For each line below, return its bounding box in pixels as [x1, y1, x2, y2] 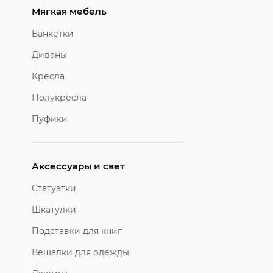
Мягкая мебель [32, 5, 107, 17]
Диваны [32, 49, 67, 60]
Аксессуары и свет [32, 160, 125, 172]
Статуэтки [32, 182, 76, 194]
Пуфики [32, 113, 68, 124]
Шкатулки [32, 204, 76, 215]
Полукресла [32, 91, 87, 103]
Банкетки [32, 27, 74, 39]
